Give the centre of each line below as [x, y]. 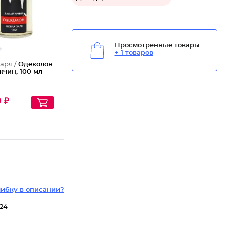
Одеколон [36, 65]
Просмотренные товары [157, 46]
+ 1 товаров [134, 53]
